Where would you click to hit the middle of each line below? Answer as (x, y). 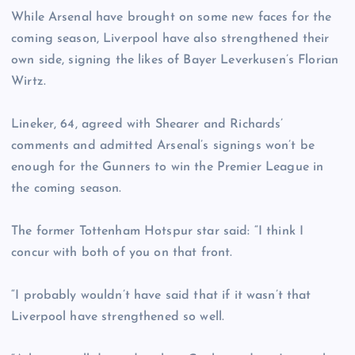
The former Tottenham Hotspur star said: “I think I (158, 232)
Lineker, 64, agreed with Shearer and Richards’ (147, 125)
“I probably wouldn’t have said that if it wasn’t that (161, 296)
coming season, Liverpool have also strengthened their (170, 39)
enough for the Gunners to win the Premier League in (168, 168)
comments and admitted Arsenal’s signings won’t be (163, 146)
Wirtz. (29, 82)
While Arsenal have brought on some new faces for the (172, 18)
